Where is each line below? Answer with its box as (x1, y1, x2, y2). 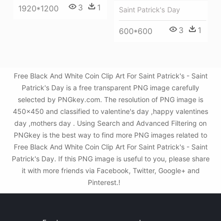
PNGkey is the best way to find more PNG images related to (14, 131, 207, 139)
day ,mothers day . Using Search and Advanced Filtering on (14, 119, 207, 127)
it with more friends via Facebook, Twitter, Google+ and (21, 166, 200, 175)
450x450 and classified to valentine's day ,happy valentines (13, 107, 208, 115)
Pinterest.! (88, 178, 122, 186)
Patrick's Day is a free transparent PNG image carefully (22, 83, 199, 92)
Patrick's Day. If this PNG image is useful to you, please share (11, 154, 210, 163)
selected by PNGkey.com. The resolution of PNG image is (18, 95, 203, 104)
